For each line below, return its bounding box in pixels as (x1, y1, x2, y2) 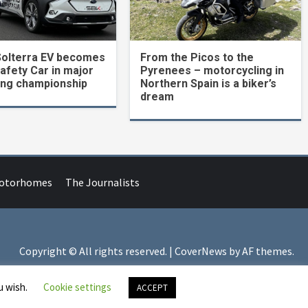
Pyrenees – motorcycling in (140, 63, 285, 77)
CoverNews (174, 243, 227, 258)
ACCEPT (136, 282, 168, 294)
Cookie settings (43, 280, 111, 294)
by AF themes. (226, 243, 294, 258)
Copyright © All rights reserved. (19, 243, 169, 258)
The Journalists (65, 175, 140, 189)
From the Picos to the (140, 50, 254, 64)
